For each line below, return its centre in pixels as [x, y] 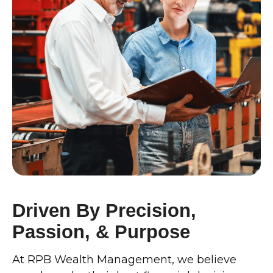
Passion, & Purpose [101, 232]
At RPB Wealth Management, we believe [124, 260]
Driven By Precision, [104, 210]
